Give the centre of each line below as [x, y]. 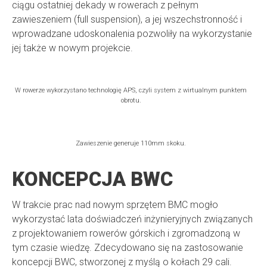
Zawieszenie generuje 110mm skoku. [131, 144]
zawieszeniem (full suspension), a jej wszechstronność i [127, 20]
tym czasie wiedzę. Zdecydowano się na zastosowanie [128, 248]
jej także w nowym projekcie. [72, 48]
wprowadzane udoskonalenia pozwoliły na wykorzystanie [132, 34]
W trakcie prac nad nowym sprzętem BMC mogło [115, 205]
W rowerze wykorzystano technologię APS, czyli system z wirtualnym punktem [131, 91]
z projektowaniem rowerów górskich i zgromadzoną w [126, 234]
